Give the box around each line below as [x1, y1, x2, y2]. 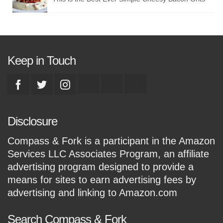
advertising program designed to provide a [7, 161, 194, 173]
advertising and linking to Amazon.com [7, 187, 177, 199]
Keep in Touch [7, 54, 76, 68]
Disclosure [7, 114, 57, 128]
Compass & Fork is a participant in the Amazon [7, 135, 215, 147]
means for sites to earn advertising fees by [7, 174, 196, 186]
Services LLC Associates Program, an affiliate [7, 148, 209, 160]
